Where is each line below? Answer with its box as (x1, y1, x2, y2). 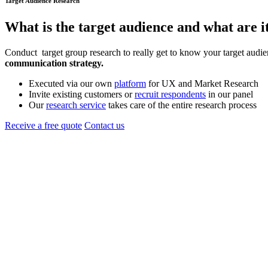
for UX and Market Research (146, 78, 258, 89)
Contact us (84, 120, 124, 130)
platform (114, 78, 146, 89)
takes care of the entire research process (106, 99, 257, 110)
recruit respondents (135, 89, 206, 99)
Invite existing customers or (29, 89, 135, 99)
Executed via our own (29, 78, 114, 89)
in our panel (206, 89, 253, 99)
